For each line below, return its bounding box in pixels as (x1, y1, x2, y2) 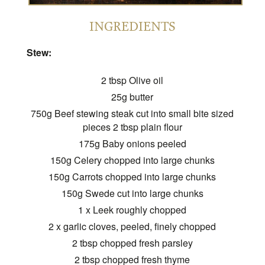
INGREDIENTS (89, 18, 176, 34)
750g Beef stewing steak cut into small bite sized (31, 106, 234, 121)
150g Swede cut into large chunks (61, 186, 203, 201)
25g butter (111, 90, 154, 104)
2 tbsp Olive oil (101, 73, 164, 88)
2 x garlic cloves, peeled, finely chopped (49, 219, 216, 234)
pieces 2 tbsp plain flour (82, 120, 182, 134)
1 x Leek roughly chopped (78, 203, 187, 217)
